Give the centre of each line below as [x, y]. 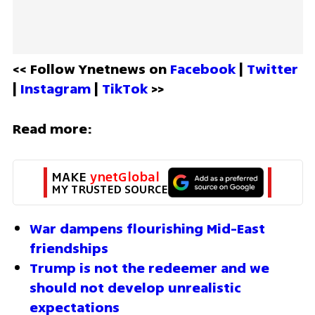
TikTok [124, 89]
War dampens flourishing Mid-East [147, 229]
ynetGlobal [125, 177]
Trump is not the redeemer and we [149, 268]
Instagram [57, 89]
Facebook [204, 70]
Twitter [272, 70]
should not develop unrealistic [135, 288]
